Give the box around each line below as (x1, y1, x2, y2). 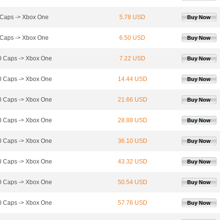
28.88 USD (117, 117, 147, 124)
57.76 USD (117, 199, 147, 207)
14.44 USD (117, 76, 147, 83)
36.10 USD (117, 137, 147, 145)
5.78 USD (119, 14, 145, 21)
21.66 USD (117, 96, 147, 104)
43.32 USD (117, 158, 147, 165)
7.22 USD (119, 55, 145, 62)
